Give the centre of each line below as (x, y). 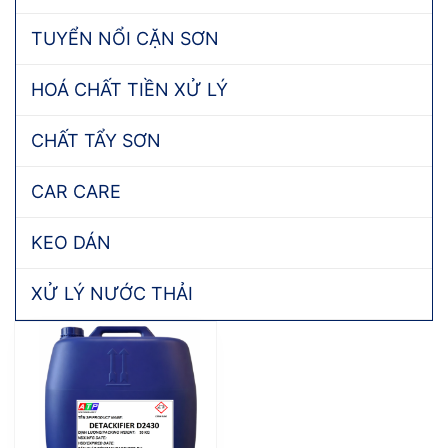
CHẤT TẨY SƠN (96, 140)
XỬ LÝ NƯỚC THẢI (112, 293)
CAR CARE (76, 191)
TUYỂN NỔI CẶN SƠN (125, 38)
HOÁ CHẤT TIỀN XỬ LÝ (129, 89)
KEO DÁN (71, 242)
